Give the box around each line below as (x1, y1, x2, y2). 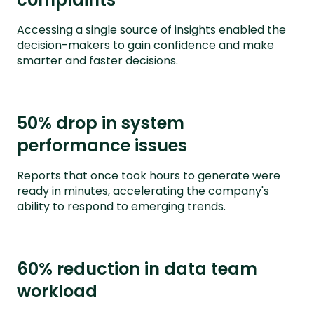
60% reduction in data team (17, 257, 257, 281)
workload (17, 280, 97, 303)
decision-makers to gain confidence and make (17, 37, 274, 54)
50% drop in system (17, 111, 184, 135)
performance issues (17, 134, 187, 158)
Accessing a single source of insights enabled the (17, 22, 286, 39)
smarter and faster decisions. (17, 53, 178, 69)
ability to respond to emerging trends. (17, 198, 226, 215)
